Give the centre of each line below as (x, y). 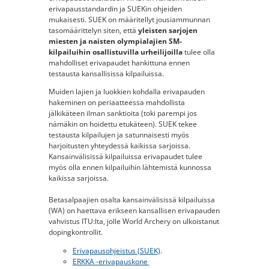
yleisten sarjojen (168, 30)
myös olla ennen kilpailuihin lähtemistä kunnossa (130, 168)
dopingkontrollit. (75, 232)
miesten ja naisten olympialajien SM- (115, 41)
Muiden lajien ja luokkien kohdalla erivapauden (126, 92)
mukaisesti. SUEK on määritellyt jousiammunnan (129, 19)
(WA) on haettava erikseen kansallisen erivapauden (134, 211)
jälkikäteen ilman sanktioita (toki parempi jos (122, 113)
